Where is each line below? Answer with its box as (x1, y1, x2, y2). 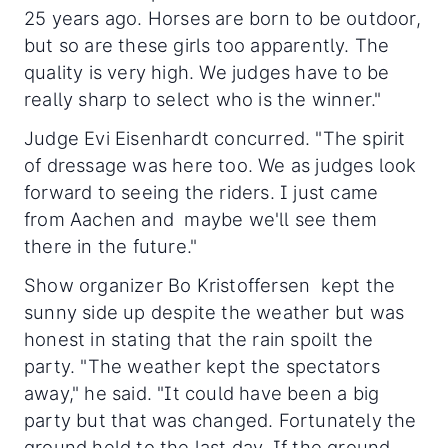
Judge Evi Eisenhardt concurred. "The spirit (24, 126, 406, 149)
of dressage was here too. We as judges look (24, 153, 417, 176)
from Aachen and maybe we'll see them (24, 207, 378, 230)
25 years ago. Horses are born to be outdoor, (24, 6, 421, 29)
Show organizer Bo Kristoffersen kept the (24, 273, 396, 296)
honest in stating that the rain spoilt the (24, 327, 374, 350)
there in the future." (24, 234, 198, 257)
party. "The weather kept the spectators (24, 354, 380, 377)
